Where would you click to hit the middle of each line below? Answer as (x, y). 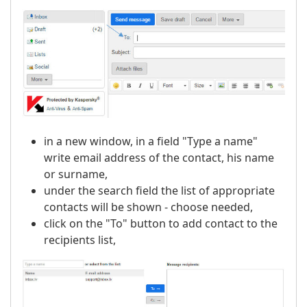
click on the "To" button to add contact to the (161, 224)
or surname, (76, 174)
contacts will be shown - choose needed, (148, 207)
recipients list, (80, 240)
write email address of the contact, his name (159, 158)
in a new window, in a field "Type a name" (151, 142)
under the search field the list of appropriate (159, 191)
